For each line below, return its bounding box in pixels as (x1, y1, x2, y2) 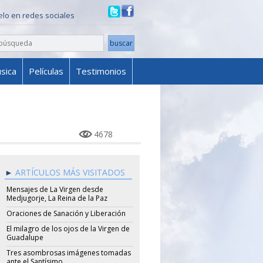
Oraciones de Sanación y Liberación (6, 208, 126, 218)
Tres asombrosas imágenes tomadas (6, 248, 131, 258)
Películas (29, 65, 63, 77)
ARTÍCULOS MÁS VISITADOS (15, 167, 125, 178)
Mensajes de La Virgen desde (6, 184, 103, 194)
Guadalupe (6, 232, 43, 242)
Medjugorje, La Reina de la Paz (6, 193, 107, 203)
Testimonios (76, 65, 126, 77)
